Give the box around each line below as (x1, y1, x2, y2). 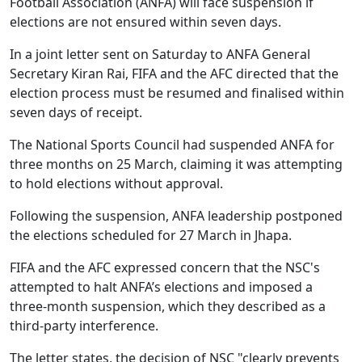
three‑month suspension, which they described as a (10, 297, 326, 315)
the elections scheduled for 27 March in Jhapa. (10, 225, 292, 244)
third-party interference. (10, 316, 162, 335)
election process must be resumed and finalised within (10, 83, 344, 102)
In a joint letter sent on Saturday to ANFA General (10, 44, 310, 63)
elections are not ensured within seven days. (10, 12, 281, 31)
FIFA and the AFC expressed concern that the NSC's (10, 258, 320, 276)
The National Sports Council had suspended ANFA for (10, 135, 335, 154)
